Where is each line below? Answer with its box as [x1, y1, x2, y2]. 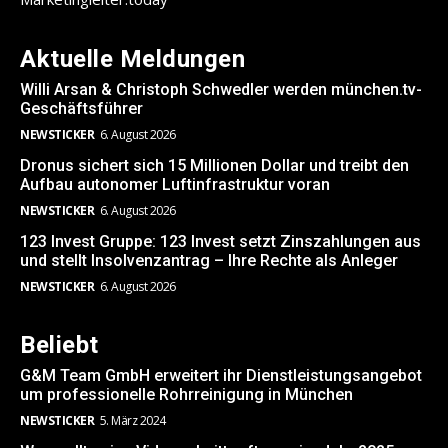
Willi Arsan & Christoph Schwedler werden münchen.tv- [20, 80, 422, 100]
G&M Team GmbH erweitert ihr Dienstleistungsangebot [20, 366, 422, 386]
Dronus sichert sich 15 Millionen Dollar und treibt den [20, 156, 409, 176]
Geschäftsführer [20, 99, 143, 119]
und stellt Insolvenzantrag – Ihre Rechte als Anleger [20, 251, 398, 271]
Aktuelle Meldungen [20, 45, 245, 74]
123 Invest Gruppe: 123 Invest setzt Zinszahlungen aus [20, 232, 421, 252]
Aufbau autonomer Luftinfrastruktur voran [20, 175, 330, 195]
